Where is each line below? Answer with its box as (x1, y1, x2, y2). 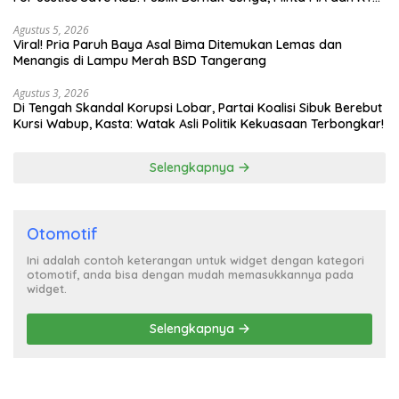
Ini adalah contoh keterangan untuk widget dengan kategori (27, 253, 364, 268)
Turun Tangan (13, 5, 95, 22)
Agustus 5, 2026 (13, 22, 89, 38)
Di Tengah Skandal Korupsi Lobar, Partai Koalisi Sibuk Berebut (13, 100, 382, 117)
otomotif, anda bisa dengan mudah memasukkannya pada (27, 267, 354, 282)
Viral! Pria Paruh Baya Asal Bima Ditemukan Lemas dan (13, 37, 342, 53)
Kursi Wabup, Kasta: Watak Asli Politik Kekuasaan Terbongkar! (13, 116, 384, 133)
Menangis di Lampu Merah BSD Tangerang (13, 53, 266, 69)
